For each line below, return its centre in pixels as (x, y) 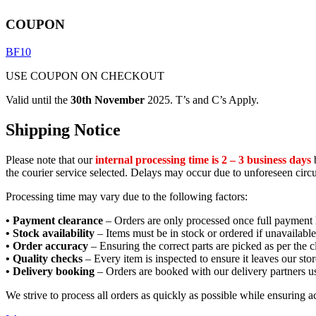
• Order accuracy (47, 245)
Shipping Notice (63, 129)
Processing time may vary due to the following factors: (127, 196)
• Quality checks (44, 258)
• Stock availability (50, 233)
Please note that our (50, 159)
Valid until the (38, 99)
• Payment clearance (54, 220)
